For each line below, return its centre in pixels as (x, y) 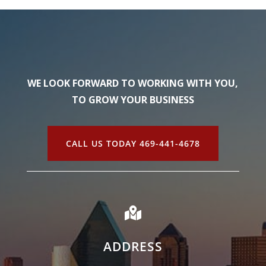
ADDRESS (133, 246)
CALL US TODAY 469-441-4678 (133, 143)
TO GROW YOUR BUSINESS (133, 100)
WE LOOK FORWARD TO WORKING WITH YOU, (133, 83)
